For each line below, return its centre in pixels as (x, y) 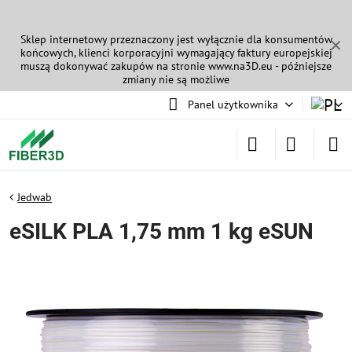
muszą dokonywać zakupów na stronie (114, 66)
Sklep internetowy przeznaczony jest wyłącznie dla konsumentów (176, 39)
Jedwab (35, 197)
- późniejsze (302, 66)
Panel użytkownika (233, 104)
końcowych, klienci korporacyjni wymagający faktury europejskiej (176, 53)
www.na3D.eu (240, 66)
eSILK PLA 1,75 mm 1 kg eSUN (161, 231)
